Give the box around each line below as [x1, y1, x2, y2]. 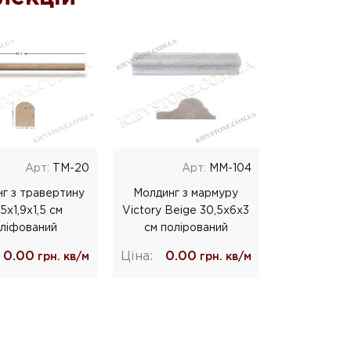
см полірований [143, 223, 228, 233]
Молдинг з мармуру [133, 188, 239, 198]
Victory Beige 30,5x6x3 [122, 205, 250, 215]
